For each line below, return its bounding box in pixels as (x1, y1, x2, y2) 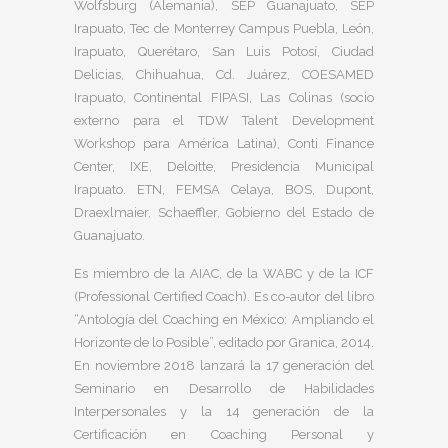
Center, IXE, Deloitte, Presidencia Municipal (74, 159, 374, 174)
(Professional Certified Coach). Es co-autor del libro (74, 289, 374, 304)
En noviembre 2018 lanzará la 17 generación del (74, 358, 374, 373)
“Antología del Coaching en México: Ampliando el (74, 312, 374, 327)
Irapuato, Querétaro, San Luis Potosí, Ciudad (74, 44, 374, 59)
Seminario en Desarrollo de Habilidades (74, 381, 374, 396)
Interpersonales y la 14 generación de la (74, 404, 374, 419)
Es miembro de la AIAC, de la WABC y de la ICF (74, 266, 374, 281)
